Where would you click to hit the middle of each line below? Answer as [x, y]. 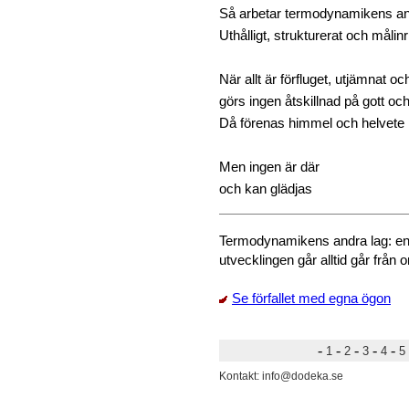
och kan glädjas [266, 189]
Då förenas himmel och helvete [312, 124]
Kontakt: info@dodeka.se [283, 377]
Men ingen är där [269, 168]
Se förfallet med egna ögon [311, 298]
